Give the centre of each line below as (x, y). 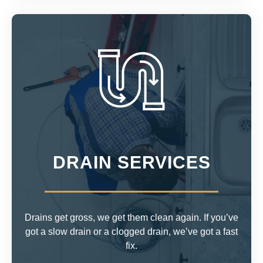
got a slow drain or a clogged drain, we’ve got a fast (131, 232)
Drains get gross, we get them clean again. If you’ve (131, 218)
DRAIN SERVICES (131, 163)
